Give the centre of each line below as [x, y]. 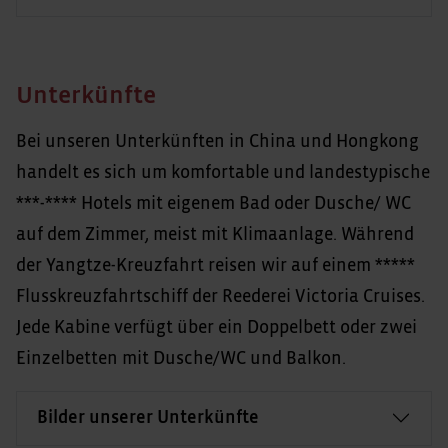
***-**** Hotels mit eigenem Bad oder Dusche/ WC [213, 203]
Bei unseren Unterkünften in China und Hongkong [217, 141]
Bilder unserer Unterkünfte [148, 417]
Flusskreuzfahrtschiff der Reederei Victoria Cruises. [220, 296]
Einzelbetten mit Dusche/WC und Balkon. [181, 358]
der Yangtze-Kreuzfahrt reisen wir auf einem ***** [215, 265]
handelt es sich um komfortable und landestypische [223, 172]
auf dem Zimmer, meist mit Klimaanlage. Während [215, 234]
